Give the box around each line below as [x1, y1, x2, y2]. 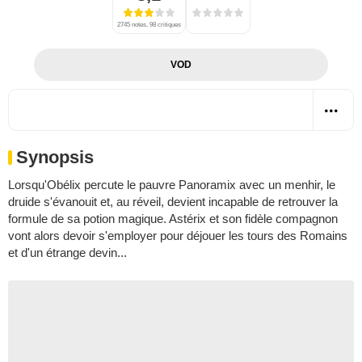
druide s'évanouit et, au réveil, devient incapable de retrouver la [8, 194, 338, 208]
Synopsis [16, 146, 94, 167]
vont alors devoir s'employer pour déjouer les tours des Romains [8, 228, 347, 242]
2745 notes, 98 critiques [116, 20, 181, 28]
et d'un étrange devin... [8, 245, 127, 259]
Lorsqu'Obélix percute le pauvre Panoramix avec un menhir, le [8, 177, 335, 192]
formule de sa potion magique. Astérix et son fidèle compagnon [8, 211, 338, 225]
